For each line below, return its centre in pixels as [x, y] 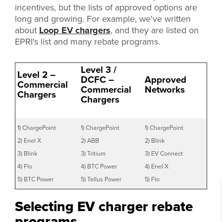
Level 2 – [36, 75]
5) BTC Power [35, 179]
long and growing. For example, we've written [103, 19]
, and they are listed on [155, 30]
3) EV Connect [164, 154]
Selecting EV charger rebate [104, 207]
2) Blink [155, 141]
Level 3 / [99, 70]
